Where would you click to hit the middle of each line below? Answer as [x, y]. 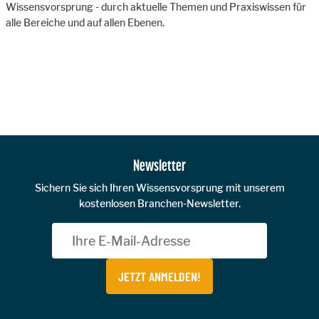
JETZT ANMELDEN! [159, 276]
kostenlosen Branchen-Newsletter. [159, 203]
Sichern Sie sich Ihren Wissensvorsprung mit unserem [159, 188]
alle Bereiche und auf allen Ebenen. [85, 22]
